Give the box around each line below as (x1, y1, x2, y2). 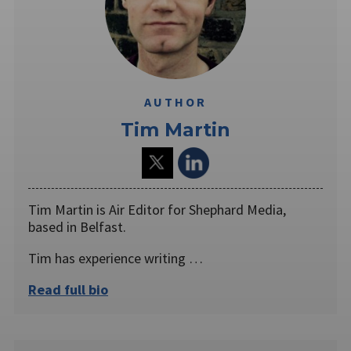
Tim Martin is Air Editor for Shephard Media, (28, 200, 286, 219)
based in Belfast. (28, 217, 129, 236)
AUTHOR (144, 94, 207, 110)
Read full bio (28, 280, 108, 299)
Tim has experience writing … (28, 248, 203, 267)
